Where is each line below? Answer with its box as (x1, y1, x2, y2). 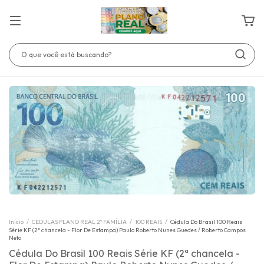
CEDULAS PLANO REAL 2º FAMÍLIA (32, 218, 128, 226)
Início (9, 218, 24, 226)
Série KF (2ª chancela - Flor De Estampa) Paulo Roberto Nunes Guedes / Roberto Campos (9, 226, 246, 235)
